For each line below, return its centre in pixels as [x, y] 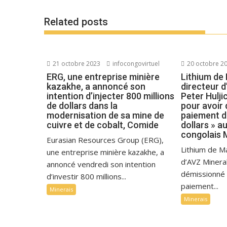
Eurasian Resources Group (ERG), [105, 140]
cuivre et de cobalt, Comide [103, 125]
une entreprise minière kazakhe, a [105, 152]
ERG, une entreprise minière [103, 77]
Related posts [76, 22]
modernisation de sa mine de [105, 115]
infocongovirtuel [135, 63]
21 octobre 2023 [76, 63]
